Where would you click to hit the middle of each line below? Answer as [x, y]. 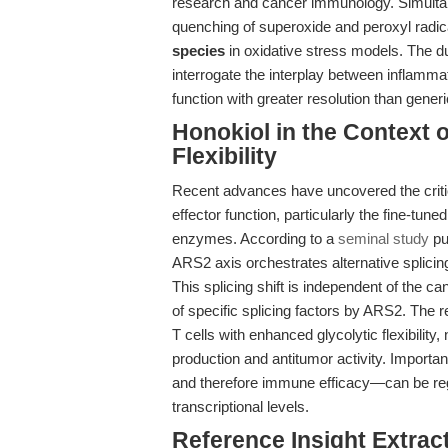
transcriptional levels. [240, 406]
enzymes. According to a [255, 238]
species [198, 50]
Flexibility [224, 156]
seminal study [383, 238]
